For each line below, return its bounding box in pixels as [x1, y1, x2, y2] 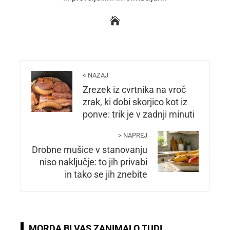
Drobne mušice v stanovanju [32, 144, 147, 155]
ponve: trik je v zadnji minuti [83, 109, 195, 120]
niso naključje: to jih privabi [40, 157, 147, 167]
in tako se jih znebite [65, 169, 147, 180]
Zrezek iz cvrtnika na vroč [83, 84, 186, 95]
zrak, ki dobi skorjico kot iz [83, 97, 187, 107]
